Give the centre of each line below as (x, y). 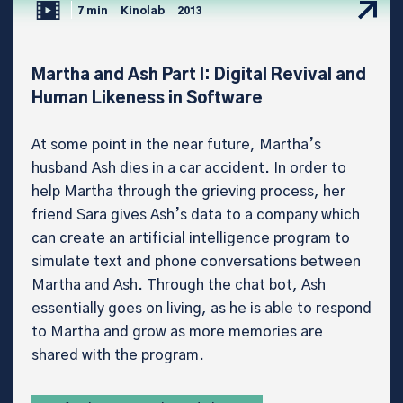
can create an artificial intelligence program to (191, 238)
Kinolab (143, 11)
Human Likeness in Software (147, 99)
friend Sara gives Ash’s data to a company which (196, 215)
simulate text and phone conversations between (196, 261)
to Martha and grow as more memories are (177, 331)
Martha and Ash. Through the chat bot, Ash (179, 285)
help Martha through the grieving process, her (188, 191)
